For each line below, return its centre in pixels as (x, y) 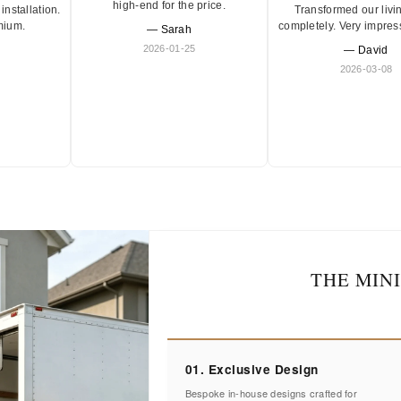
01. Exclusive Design (252, 369)
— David (366, 50)
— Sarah (169, 30)
